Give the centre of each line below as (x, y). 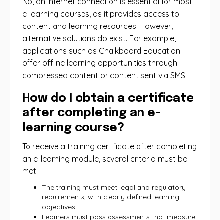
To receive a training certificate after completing (110, 146)
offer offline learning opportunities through (100, 63)
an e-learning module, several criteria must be (105, 159)
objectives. (59, 207)
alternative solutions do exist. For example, (99, 38)
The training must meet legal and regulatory (114, 187)
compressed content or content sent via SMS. (104, 75)
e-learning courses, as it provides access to (101, 14)
